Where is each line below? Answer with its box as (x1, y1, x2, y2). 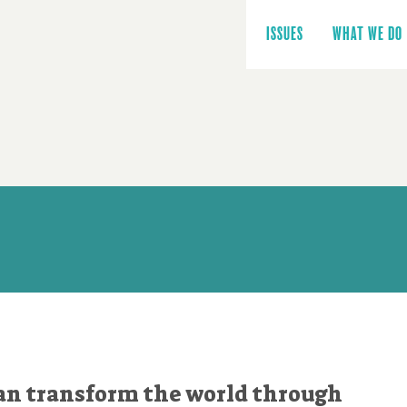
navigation (252, 15, 325, 31)
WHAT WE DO (333, 24, 402, 45)
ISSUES (266, 24, 303, 45)
